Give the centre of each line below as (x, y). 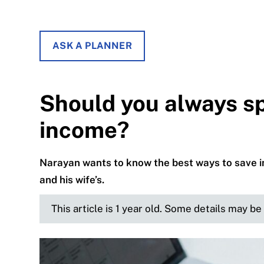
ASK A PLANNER (92, 46)
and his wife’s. (72, 179)
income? (85, 130)
